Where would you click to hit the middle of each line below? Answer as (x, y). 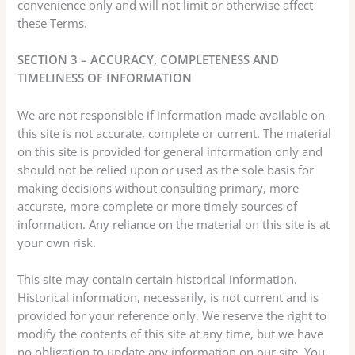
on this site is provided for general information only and (170, 151)
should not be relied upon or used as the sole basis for (166, 169)
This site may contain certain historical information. (158, 279)
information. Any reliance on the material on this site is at (174, 224)
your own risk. (57, 242)
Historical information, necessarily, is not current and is (168, 298)
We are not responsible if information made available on (172, 115)
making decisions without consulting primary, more (158, 187)
